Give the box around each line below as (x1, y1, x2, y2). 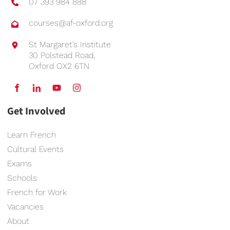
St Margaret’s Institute (29, 39, 111, 49)
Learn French (7, 129, 56, 140)
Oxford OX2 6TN (29, 61, 89, 71)
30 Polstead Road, (29, 50, 95, 60)
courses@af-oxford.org (29, 18, 113, 28)
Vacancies (7, 201, 44, 212)
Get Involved (7, 104, 66, 118)
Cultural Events (7, 144, 64, 154)
